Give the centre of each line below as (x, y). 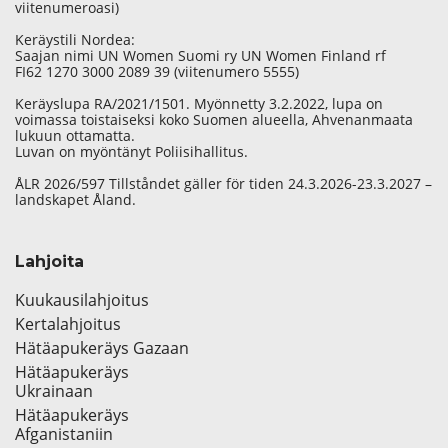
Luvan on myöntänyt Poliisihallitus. (131, 152)
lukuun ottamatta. (75, 136)
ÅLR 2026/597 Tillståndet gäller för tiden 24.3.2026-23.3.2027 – (223, 184)
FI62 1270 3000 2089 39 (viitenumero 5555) (157, 72)
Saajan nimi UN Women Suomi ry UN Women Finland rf (200, 56)
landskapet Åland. (75, 200)
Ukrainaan (54, 391)
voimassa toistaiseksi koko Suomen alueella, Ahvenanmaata (214, 120)
